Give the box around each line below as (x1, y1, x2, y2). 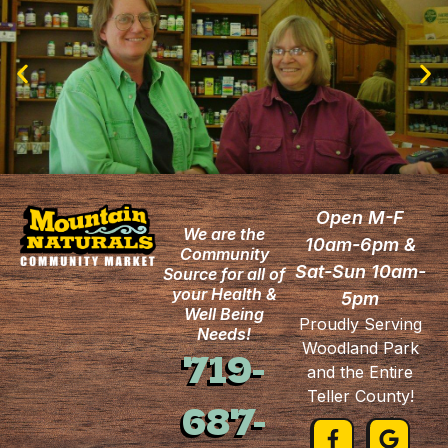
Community (179, 244, 269, 265)
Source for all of (163, 264, 285, 285)
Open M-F (316, 207, 404, 229)
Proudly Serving (298, 314, 422, 335)
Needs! (197, 324, 251, 345)
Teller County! (306, 386, 414, 407)
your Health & (171, 284, 277, 305)
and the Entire (307, 362, 413, 383)
